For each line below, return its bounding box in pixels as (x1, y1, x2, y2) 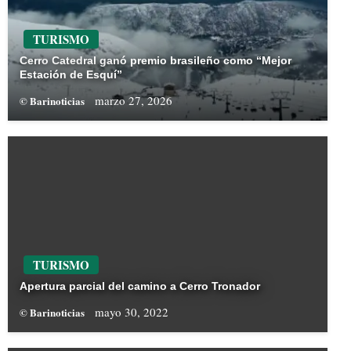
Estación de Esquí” (20, 68, 122, 81)
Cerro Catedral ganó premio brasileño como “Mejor (20, 54, 291, 67)
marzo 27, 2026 (95, 92, 172, 109)
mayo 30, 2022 (95, 304, 168, 320)
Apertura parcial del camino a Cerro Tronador (20, 280, 263, 293)
